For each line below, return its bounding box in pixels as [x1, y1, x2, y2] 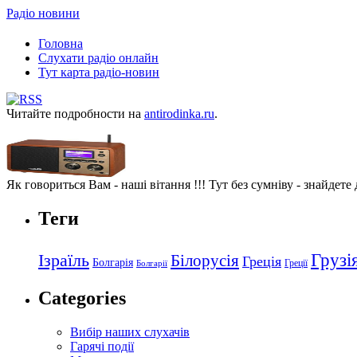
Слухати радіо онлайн [38, 50, 159, 65]
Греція [242, 253, 281, 269]
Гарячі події [70, 339, 134, 353]
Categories [38, 287, 126, 308]
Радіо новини [6, 6, 80, 20]
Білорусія [171, 250, 239, 270]
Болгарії [136, 258, 167, 268]
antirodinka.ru [144, 106, 214, 120]
